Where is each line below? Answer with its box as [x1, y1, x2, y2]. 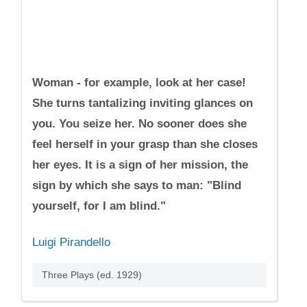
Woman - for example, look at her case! [32, 76, 247, 89]
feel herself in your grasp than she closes [32, 138, 258, 151]
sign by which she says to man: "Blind [32, 179, 242, 192]
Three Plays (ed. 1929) [42, 269, 143, 280]
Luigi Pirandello [32, 236, 111, 249]
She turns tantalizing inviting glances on [32, 97, 254, 110]
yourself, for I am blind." [32, 199, 167, 212]
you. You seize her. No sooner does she [32, 117, 247, 130]
